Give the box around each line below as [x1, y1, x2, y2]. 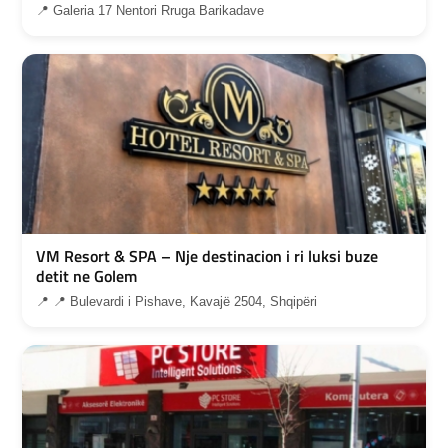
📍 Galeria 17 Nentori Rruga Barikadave [36, 3, 264, 19]
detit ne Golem [36, 264, 137, 289]
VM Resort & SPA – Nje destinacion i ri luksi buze [36, 244, 378, 269]
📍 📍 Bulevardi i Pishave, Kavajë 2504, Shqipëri [36, 294, 317, 310]
